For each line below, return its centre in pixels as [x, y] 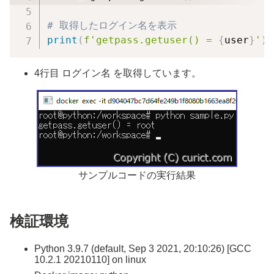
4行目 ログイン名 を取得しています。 [118, 73]
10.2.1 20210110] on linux [90, 259]
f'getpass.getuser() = [151, 40]
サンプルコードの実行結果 [137, 175]
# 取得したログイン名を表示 [112, 25]
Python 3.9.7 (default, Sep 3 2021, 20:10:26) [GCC [143, 248]
